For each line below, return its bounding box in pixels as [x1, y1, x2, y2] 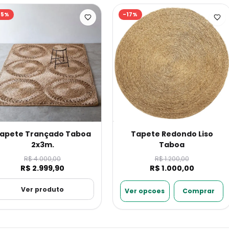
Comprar [182, 187, 215, 196]
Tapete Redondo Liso [130, 128, 213, 139]
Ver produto [21, 185, 64, 194]
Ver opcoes [125, 187, 165, 196]
